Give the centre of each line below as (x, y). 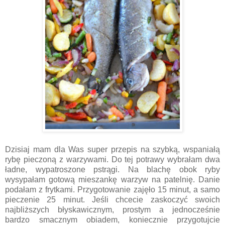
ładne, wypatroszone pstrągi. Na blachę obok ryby (113, 169)
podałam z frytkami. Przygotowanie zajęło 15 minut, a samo (113, 189)
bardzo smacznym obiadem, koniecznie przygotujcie (113, 219)
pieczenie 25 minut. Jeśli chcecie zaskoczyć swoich (113, 199)
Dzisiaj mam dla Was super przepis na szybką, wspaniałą (113, 149)
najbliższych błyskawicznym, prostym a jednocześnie (113, 209)
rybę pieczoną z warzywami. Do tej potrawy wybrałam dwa (113, 159)
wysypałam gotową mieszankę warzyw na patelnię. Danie (113, 179)
